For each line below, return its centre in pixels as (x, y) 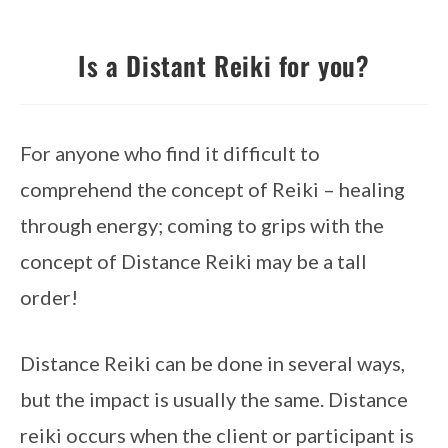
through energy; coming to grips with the (202, 225)
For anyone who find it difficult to (170, 153)
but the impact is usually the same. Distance (214, 399)
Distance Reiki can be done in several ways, (212, 363)
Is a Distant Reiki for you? (224, 65)
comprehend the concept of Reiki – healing (212, 189)
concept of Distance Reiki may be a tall (193, 261)
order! (49, 297)
